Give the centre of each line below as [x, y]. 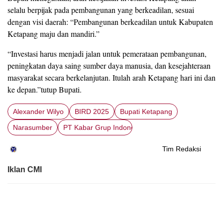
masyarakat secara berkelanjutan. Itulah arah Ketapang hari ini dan [111, 78]
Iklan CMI [25, 169]
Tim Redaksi [182, 149]
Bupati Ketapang [146, 112]
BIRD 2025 [92, 112]
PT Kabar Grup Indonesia [104, 128]
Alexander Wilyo [38, 112]
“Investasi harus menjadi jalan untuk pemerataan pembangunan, [107, 54]
